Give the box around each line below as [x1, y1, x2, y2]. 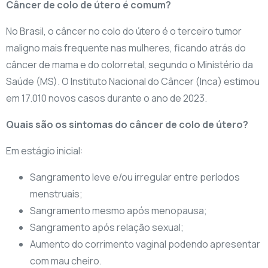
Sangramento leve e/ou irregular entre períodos [30, 170, 240, 184]
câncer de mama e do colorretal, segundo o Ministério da [6, 58, 253, 72]
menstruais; [30, 187, 83, 201]
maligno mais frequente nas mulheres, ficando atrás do [6, 41, 246, 55]
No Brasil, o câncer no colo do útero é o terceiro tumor [6, 25, 242, 38]
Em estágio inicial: [6, 144, 83, 158]
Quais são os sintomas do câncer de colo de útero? [6, 118, 248, 132]
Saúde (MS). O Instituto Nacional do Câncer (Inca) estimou [6, 75, 260, 89]
